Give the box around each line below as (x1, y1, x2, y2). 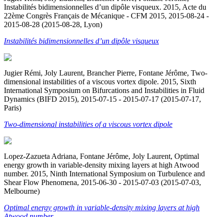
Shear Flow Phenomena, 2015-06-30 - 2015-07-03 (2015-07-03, (4, 178, 201, 186)
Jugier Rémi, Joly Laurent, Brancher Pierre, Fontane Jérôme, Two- (4, 68, 207, 77)
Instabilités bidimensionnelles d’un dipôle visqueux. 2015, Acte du (4, 2, 206, 11)
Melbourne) (4, 186, 40, 195)
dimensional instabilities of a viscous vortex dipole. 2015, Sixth (4, 77, 196, 86)
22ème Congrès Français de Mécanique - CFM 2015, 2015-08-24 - (4, 11, 209, 20)
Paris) (4, 103, 21, 112)
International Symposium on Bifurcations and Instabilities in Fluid (4, 86, 204, 94)
